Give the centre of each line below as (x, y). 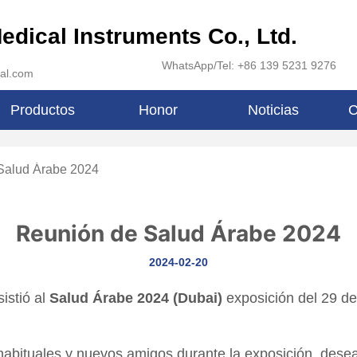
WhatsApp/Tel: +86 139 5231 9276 (249, 65)
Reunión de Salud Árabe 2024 (178, 234)
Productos (43, 110)
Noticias (274, 110)
